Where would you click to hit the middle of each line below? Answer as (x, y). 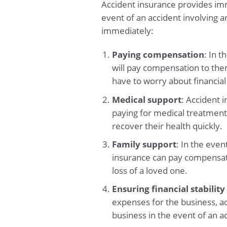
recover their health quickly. (167, 126)
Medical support (147, 99)
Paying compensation (158, 55)
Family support (144, 144)
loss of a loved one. (150, 170)
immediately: (127, 30)
